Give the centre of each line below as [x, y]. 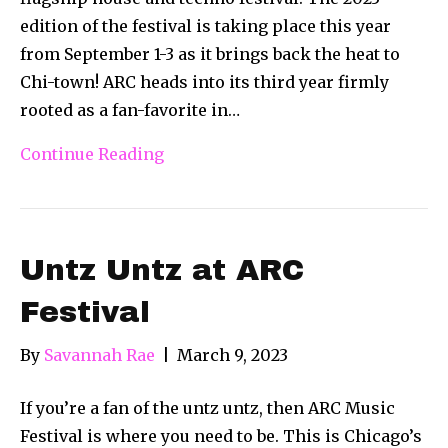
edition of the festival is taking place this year [205, 25]
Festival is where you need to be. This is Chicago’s [221, 435]
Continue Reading [92, 153]
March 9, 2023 [232, 354]
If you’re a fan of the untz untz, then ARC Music [207, 407]
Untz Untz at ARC [162, 269]
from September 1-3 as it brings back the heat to [210, 53]
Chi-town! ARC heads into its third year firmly [204, 81]
